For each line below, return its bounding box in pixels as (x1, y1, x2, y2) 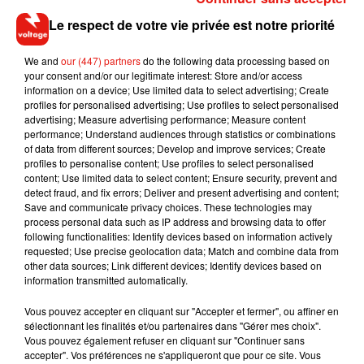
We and (24, 53, 61, 67)
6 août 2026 (127, 298, 172, 309)
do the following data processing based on (141, 53, 330, 67)
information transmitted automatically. (24, 272, 188, 287)
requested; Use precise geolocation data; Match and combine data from (24, 243, 339, 258)
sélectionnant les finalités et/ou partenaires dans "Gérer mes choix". (24, 318, 321, 332)
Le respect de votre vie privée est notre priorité (49, 15, 335, 34)
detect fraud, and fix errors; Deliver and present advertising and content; (24, 184, 339, 199)
